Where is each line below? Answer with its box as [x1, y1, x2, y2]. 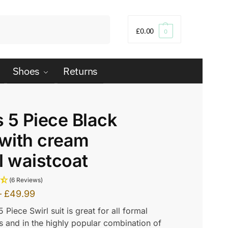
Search [86, 16, 107, 23]
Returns [63, 64, 98, 78]
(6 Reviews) [9, 176, 43, 184]
